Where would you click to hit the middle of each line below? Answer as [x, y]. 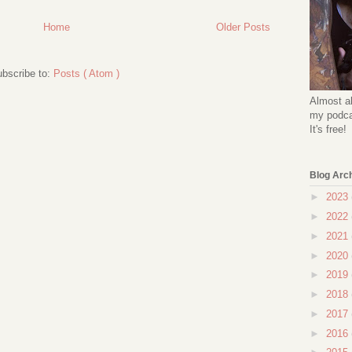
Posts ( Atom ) [86, 74]
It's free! [328, 129]
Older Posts [243, 27]
